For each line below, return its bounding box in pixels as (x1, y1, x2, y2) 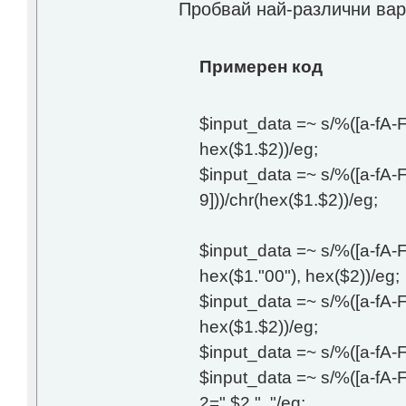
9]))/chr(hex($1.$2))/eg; (198, 189, 378, 210)
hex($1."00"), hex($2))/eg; (198, 266, 400, 286)
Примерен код (198, 56, 323, 77)
